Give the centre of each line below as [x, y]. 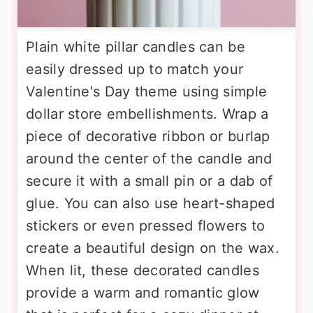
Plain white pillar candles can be [136, 47]
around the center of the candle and [149, 159]
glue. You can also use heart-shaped [151, 203]
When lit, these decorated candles [143, 270]
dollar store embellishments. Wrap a [147, 114]
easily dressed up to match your [135, 69]
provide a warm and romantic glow [143, 293]
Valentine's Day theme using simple [147, 92]
